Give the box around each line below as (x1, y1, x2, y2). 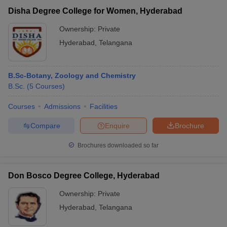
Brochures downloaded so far (76, 142, 159, 149)
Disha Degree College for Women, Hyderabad (8, 7, 182, 15)
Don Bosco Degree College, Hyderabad (8, 171, 160, 180)
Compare (30, 121, 60, 130)
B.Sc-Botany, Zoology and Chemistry (8, 71, 136, 80)
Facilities (90, 102, 118, 110)
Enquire (105, 121, 130, 130)
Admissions (44, 102, 81, 110)
